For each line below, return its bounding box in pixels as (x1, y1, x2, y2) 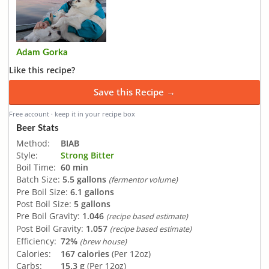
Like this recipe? (9, 64, 75, 76)
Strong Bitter (61, 150, 114, 162)
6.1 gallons (70, 186, 114, 198)
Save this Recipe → (94, 86, 175, 98)
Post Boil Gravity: (16, 223, 83, 235)
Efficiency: (16, 235, 56, 247)
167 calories (61, 248, 109, 260)
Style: (16, 150, 38, 162)
